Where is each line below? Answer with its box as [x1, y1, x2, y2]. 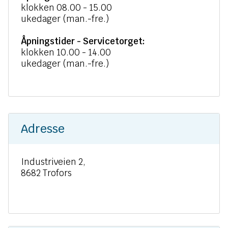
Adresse [21, 121, 65, 136]
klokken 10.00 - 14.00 [21, 47, 111, 58]
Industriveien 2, [21, 156, 85, 167]
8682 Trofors [21, 167, 72, 179]
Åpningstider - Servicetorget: [21, 36, 145, 47]
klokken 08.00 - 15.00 [21, 2, 112, 13]
